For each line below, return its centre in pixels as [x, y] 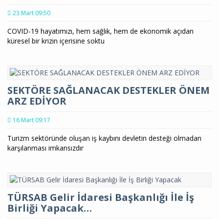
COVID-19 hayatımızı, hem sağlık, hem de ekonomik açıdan [100, 31]
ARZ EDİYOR [37, 101]
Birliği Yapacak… [50, 208]
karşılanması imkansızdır [45, 148]
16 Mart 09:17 [32, 120]
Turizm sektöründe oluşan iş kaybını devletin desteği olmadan [104, 138]
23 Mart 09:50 [32, 13]
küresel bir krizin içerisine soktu [56, 41]
